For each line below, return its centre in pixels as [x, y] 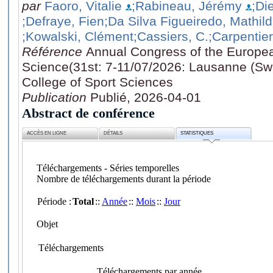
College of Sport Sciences [97, 82]
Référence [54, 51]
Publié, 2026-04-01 [146, 97]
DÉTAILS [113, 133]
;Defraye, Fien [63, 21]
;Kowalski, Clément [78, 36]
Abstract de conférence [88, 113]
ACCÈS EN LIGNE [47, 133]
